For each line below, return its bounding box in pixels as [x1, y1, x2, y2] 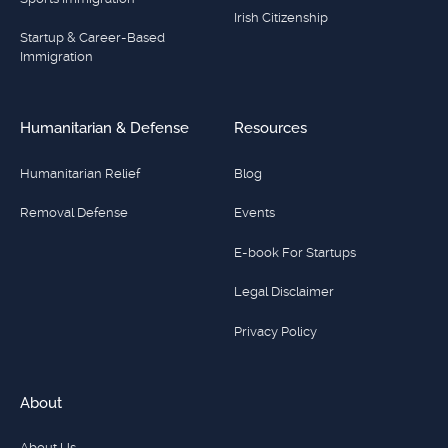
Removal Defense [19, 205, 128, 221]
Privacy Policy [234, 323, 318, 339]
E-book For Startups [234, 244, 357, 260]
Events [234, 205, 276, 221]
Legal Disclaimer [234, 284, 335, 300]
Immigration [19, 49, 93, 65]
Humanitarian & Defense [19, 119, 189, 138]
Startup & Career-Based [19, 30, 165, 46]
